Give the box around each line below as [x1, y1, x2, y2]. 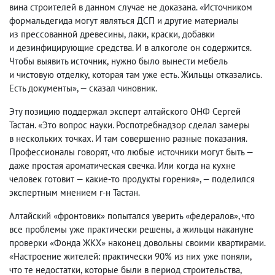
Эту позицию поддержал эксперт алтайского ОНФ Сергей [9, 106, 241, 117]
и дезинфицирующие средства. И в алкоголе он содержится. [9, 42, 251, 53]
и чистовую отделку [9, 69, 88, 80]
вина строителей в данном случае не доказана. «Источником [9, 1, 252, 13]
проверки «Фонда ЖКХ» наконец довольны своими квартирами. [9, 237, 265, 249]
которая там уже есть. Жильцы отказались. [92, 69, 261, 80]
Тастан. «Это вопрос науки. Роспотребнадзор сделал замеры [9, 119, 250, 131]
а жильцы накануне [176, 223, 254, 235]
